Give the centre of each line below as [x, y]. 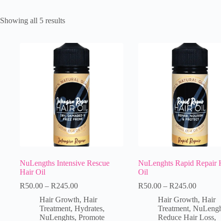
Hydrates [89, 208]
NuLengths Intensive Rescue [65, 163]
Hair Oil [33, 172]
